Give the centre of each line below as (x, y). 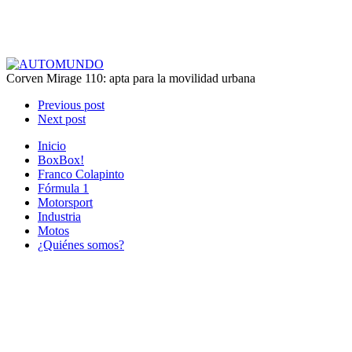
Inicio (52, 146)
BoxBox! (61, 160)
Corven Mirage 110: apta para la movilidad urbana (131, 78)
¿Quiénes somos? (81, 245)
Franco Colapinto (81, 174)
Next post (62, 119)
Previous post (71, 105)
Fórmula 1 (63, 188)
